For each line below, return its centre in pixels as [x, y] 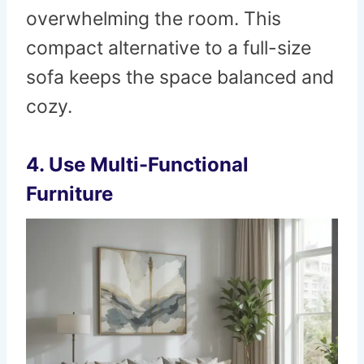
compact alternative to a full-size [169, 48]
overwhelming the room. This [154, 19]
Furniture [69, 194]
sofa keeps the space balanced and [180, 78]
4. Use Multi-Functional [137, 165]
